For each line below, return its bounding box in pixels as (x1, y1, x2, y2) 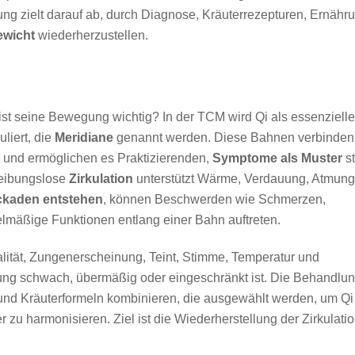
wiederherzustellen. (35, 28, 148, 42)
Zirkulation (69, 172, 133, 186)
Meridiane (55, 131, 113, 145)
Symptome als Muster (212, 151, 342, 166)
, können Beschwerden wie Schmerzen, (103, 193, 326, 207)
